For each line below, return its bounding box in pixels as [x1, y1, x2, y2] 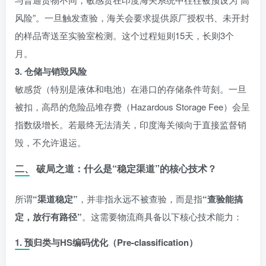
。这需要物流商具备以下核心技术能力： [82, 210, 242, 223]
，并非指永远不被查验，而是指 [78, 192, 202, 205]
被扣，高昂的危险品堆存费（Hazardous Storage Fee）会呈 [15, 100, 250, 113]
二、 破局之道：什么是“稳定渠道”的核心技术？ [15, 161, 217, 175]
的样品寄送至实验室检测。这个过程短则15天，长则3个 [15, 28, 234, 42]
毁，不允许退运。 [15, 135, 86, 148]
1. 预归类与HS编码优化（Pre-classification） [15, 235, 198, 249]
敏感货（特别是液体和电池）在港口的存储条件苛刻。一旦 [15, 82, 246, 95]
